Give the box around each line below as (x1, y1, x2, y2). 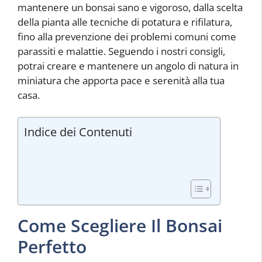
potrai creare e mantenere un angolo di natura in (18, 58, 239, 73)
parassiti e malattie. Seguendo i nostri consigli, (18, 44, 225, 58)
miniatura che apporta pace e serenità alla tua (18, 73, 225, 87)
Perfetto (18, 235, 87, 258)
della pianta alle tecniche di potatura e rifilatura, (18, 15, 232, 29)
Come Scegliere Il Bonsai (18, 213, 222, 237)
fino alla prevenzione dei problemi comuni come (18, 29, 236, 43)
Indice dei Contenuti (24, 123, 132, 140)
